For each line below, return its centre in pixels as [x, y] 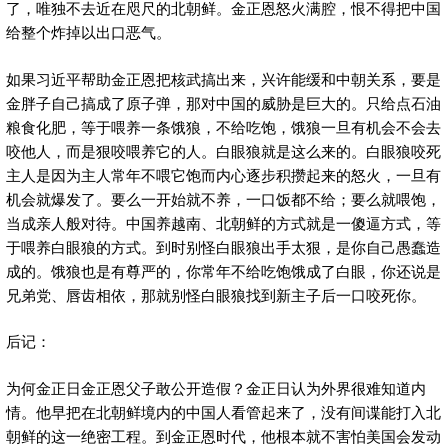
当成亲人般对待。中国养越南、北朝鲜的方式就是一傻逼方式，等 [223, 222]
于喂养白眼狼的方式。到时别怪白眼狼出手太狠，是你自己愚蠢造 [223, 246]
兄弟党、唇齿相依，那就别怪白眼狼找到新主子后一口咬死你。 [216, 294]
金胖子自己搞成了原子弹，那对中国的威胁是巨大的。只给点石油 [223, 102]
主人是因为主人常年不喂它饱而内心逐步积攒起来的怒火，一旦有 [223, 174]
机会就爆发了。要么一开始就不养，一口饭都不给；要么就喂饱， [223, 198]
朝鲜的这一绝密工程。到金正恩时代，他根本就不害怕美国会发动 [223, 435]
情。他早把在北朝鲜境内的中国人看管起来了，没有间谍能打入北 [223, 411]
